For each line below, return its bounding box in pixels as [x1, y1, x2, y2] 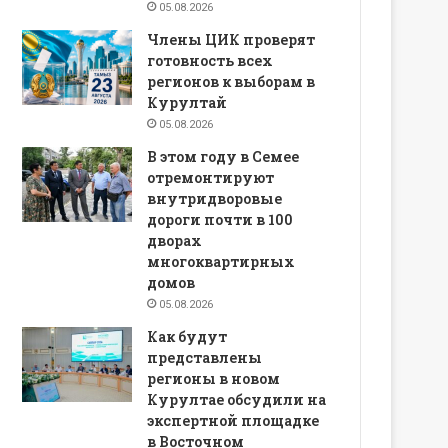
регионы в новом [147, 368, 281, 388]
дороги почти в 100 [147, 209, 294, 229]
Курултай [147, 92, 228, 112]
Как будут [147, 326, 228, 346]
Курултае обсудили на [147, 389, 327, 409]
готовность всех [147, 50, 274, 70]
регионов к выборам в [147, 71, 316, 91]
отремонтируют [147, 167, 275, 187]
